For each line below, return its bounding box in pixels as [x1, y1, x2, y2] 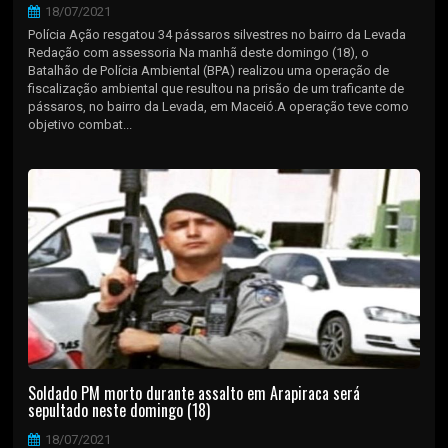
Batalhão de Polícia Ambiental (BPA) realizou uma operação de [28, 62, 390, 78]
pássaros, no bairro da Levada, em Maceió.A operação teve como [28, 98, 410, 114]
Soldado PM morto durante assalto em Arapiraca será [28, 380, 361, 405]
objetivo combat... [28, 116, 133, 132]
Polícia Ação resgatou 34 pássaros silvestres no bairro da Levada [28, 26, 407, 42]
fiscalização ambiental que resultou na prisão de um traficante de [28, 80, 405, 96]
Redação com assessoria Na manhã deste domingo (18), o [28, 44, 370, 60]
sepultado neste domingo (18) [28, 397, 211, 422]
